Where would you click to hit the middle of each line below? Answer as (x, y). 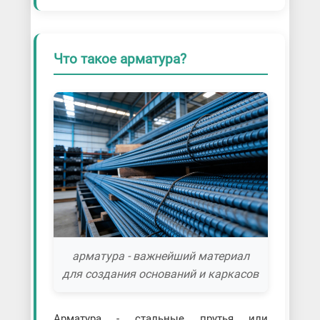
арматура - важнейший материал (160, 256)
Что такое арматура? (121, 59)
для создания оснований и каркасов (161, 274)
